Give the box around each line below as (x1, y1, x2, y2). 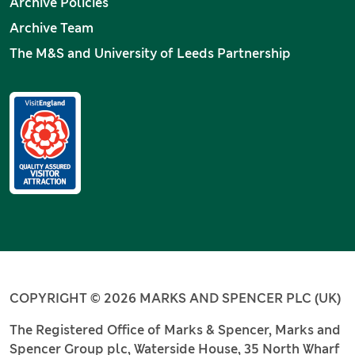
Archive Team (10, 20, 94, 37)
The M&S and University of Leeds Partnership (10, 45, 291, 63)
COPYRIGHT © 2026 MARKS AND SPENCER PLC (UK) (10, 290, 341, 307)
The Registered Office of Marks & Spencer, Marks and (10, 322, 341, 339)
